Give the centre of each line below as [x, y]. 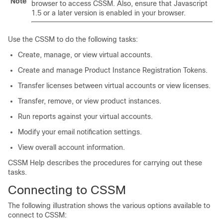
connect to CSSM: [37, 215]
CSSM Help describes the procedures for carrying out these [105, 163]
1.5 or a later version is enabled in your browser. [109, 13]
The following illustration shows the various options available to [109, 206]
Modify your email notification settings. [80, 132]
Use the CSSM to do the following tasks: [73, 39]
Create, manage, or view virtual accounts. [85, 55]
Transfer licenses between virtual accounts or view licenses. [114, 86]
